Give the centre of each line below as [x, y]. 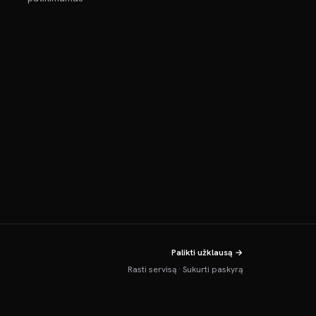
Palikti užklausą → [207, 253]
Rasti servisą [152, 269]
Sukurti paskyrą [212, 269]
